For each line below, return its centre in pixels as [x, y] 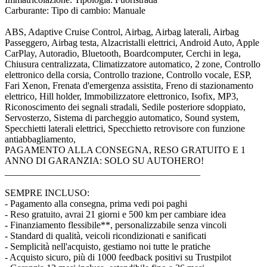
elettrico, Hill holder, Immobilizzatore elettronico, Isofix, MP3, [122, 96]
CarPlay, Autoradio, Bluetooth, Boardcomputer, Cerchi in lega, [123, 53]
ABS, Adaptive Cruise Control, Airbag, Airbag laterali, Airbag [122, 32]
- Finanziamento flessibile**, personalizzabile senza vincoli [116, 225]
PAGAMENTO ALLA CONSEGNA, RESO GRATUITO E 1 [125, 150]
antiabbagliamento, [40, 139]
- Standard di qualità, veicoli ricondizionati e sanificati [105, 235]
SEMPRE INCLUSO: [47, 193]
